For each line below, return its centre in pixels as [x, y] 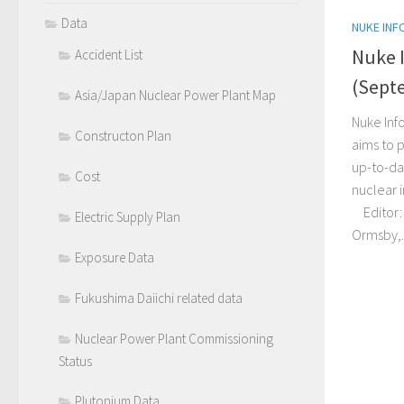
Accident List [109, 55]
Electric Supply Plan [128, 217]
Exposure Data [115, 257]
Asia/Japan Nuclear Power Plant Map [175, 95]
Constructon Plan [123, 136]
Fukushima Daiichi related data [159, 298]
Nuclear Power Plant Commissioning [174, 339]
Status [75, 361]
